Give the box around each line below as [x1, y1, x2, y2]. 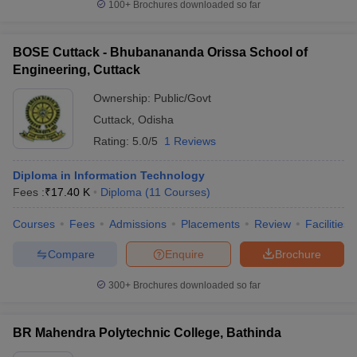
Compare [47, 247, 95, 261]
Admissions [109, 218, 167, 230]
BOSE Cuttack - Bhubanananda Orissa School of [13, 45, 308, 59]
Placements [181, 218, 240, 230]
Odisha [138, 113, 174, 126]
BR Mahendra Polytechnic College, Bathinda [13, 326, 281, 339]
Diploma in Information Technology [13, 169, 205, 182]
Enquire [165, 247, 204, 261]
